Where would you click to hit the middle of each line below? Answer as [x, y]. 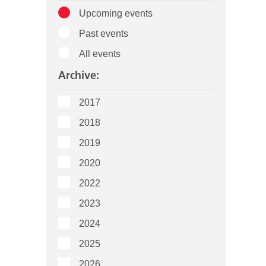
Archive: [79, 75]
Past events [104, 34]
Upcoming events [116, 14]
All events [100, 54]
